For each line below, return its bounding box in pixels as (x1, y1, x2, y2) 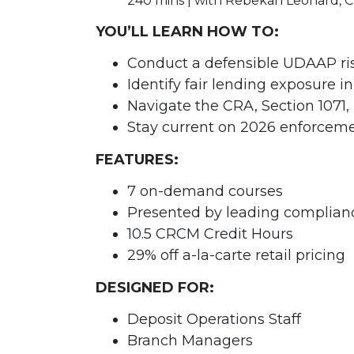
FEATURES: (95, 151, 179, 169)
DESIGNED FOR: (95, 279, 214, 297)
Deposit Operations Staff (126, 311, 301, 329)
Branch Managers (126, 332, 253, 350)
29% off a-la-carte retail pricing (126, 247, 345, 265)
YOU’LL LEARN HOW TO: (95, 23, 279, 41)
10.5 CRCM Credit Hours (126, 225, 293, 243)
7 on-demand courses (126, 183, 283, 201)
